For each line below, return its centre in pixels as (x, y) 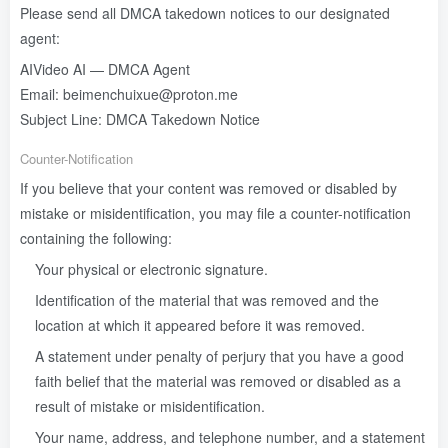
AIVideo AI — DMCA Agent (105, 69)
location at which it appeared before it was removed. (200, 325)
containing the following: (96, 238)
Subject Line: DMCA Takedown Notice (140, 119)
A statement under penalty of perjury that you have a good (219, 356)
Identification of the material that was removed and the (207, 300)
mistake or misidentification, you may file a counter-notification (215, 213)
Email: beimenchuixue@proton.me (129, 94)
